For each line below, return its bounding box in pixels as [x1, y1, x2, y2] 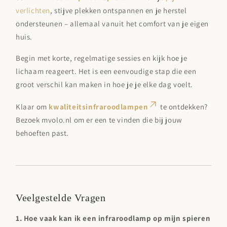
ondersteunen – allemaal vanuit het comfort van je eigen [16, 19, 209, 29]
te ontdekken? [160, 102, 208, 112]
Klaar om [16, 102, 47, 112]
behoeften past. [16, 128, 69, 138]
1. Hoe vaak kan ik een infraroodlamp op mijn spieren [16, 213, 211, 223]
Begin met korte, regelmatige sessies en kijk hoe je [16, 53, 187, 63]
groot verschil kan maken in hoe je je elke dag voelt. [16, 80, 193, 90]
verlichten [16, 6, 50, 16]
